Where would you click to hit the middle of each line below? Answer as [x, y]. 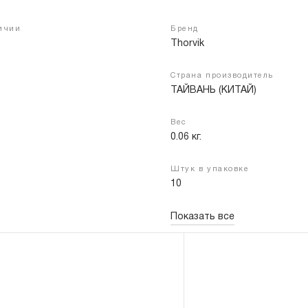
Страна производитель [222, 76]
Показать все [203, 217]
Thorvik [188, 44]
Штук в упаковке [210, 169]
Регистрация [227, 56]
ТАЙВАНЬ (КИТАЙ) [214, 90]
